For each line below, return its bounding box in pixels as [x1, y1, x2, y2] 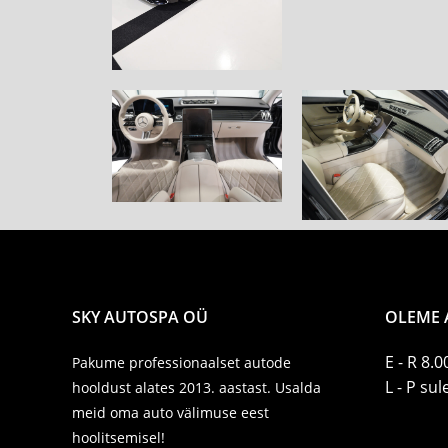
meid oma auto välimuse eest [72, 402, 269, 422]
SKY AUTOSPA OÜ [72, 305, 208, 328]
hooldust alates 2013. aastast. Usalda [72, 377, 321, 397]
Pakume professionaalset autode [72, 352, 291, 372]
